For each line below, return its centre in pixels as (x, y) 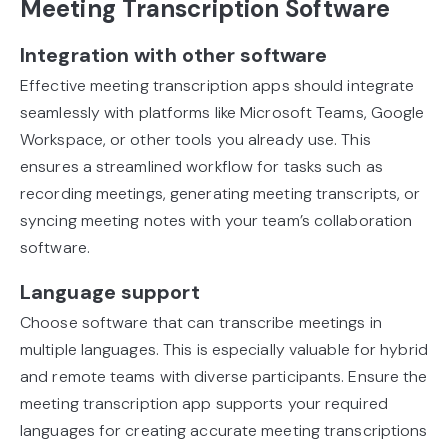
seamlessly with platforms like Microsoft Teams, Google (222, 113)
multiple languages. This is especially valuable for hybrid (224, 350)
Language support (110, 292)
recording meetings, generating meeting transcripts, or (220, 194)
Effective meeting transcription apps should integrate (217, 86)
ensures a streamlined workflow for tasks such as (201, 167)
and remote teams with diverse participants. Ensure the (224, 377)
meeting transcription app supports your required (204, 404)
